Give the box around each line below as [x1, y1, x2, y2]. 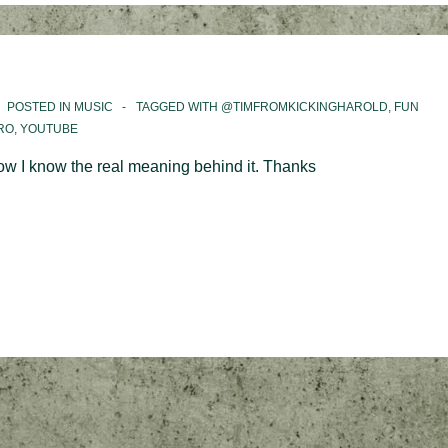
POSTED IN [4, 99, 74, 114]
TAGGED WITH [136, 99, 221, 114]
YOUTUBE [20, 121, 78, 136]
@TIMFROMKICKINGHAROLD [221, 99, 388, 114]
